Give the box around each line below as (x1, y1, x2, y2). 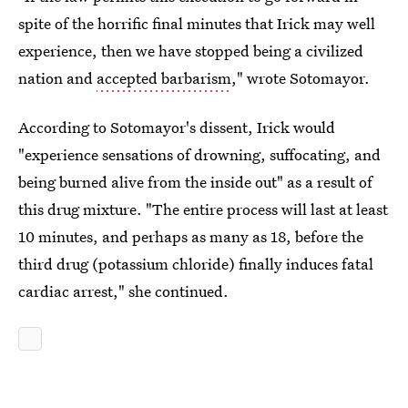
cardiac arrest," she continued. (18, 280, 229, 301)
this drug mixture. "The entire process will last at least (18, 199, 388, 219)
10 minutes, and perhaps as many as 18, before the (18, 226, 363, 247)
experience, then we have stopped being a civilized (18, 40, 363, 61)
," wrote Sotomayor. (231, 67, 370, 88)
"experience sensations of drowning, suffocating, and (18, 144, 381, 165)
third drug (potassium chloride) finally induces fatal (18, 253, 373, 274)
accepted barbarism (97, 67, 231, 88)
